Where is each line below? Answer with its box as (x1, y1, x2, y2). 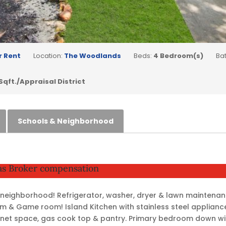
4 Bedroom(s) (153, 50, 204, 61)
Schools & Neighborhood (18, 116, 114, 126)
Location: (33, 50, 65, 61)
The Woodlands (64, 50, 122, 61)
